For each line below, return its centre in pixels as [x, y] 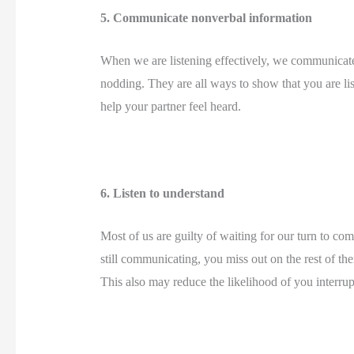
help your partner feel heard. [172, 107]
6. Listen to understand [164, 193]
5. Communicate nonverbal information [207, 17]
